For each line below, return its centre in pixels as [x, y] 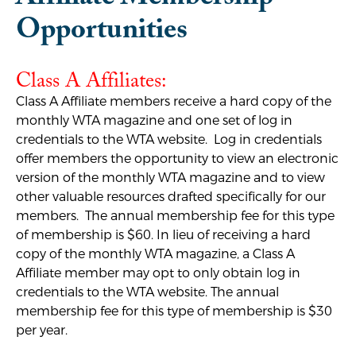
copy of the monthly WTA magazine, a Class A [155, 254]
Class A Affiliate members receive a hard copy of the [174, 101]
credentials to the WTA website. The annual [147, 292]
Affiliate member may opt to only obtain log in [158, 273]
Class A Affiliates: [91, 80]
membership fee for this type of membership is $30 [174, 311]
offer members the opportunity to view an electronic [177, 159]
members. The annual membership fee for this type [175, 216]
